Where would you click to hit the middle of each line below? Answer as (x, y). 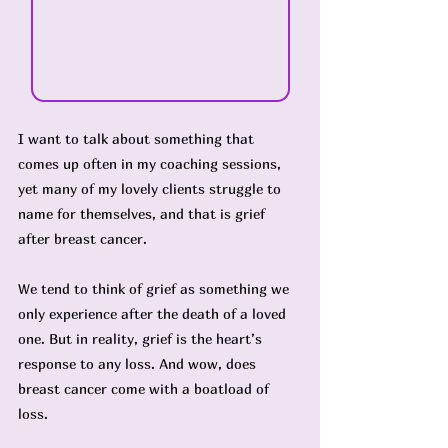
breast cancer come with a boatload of (145, 388)
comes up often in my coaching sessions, (151, 163)
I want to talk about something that (138, 138)
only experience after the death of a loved (154, 313)
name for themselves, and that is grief (143, 213)
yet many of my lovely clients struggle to (151, 188)
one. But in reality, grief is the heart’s (142, 338)
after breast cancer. (82, 238)
